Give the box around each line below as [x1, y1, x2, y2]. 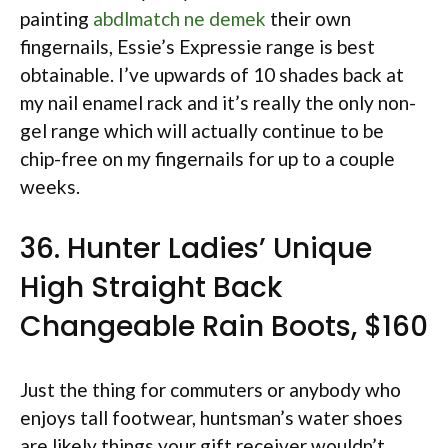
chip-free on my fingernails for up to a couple [20, 146, 395, 170]
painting [20, 6, 93, 30]
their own [266, 6, 351, 30]
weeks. [20, 174, 80, 198]
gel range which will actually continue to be [20, 118, 384, 142]
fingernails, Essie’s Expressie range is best [20, 34, 375, 58]
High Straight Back [20, 268, 282, 307]
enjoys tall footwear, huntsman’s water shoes [20, 406, 403, 429]
